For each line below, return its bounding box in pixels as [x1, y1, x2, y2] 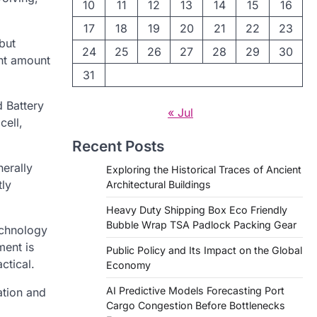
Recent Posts [72, 137, 164, 155]
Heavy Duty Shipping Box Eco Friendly [106, 204, 287, 216]
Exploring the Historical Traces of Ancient [106, 163, 301, 175]
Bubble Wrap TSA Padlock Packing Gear [106, 219, 296, 231]
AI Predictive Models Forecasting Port [106, 284, 284, 296]
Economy [106, 259, 151, 271]
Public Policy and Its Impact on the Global [106, 244, 302, 256]
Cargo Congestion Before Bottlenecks [106, 299, 285, 311]
